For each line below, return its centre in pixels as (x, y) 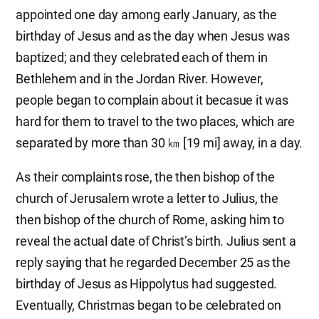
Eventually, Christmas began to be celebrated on (148, 305)
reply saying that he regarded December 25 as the (153, 262)
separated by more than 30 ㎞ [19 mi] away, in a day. (159, 143)
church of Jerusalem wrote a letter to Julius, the (147, 198)
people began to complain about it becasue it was (152, 100)
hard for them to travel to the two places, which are (155, 121)
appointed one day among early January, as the (146, 15)
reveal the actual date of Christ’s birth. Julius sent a (156, 241)
